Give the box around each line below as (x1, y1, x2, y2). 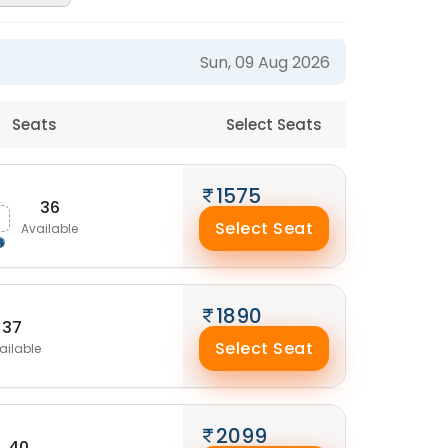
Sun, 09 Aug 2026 (200, 51, 330, 74)
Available (21, 219, 78, 237)
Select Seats (226, 114, 326, 135)
